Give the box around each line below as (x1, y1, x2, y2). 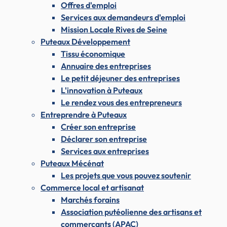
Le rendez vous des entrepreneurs (61, 97, 182, 108)
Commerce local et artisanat (41, 182, 144, 193)
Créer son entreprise (61, 122, 136, 132)
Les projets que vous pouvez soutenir (61, 170, 191, 181)
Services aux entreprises (61, 146, 149, 157)
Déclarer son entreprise (61, 134, 147, 144)
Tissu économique (61, 49, 125, 59)
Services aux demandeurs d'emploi (61, 12, 185, 23)
